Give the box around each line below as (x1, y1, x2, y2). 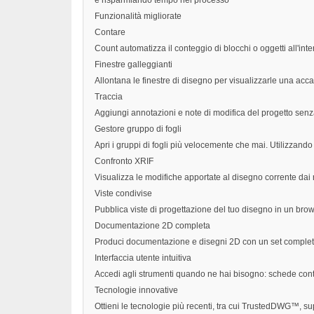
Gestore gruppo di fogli (95, 124, 182, 135)
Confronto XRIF (95, 156, 153, 167)
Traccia (95, 92, 123, 102)
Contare (95, 27, 125, 38)
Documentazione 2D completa (95, 221, 210, 231)
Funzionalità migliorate (95, 11, 182, 22)
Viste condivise (95, 189, 152, 199)
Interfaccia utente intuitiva (95, 253, 191, 264)
